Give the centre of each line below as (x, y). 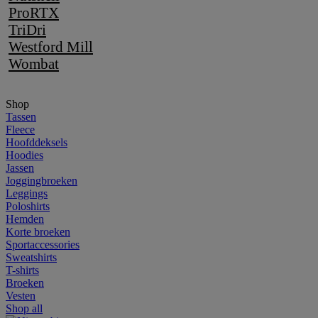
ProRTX (34, 12)
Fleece (20, 130)
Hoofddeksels (37, 142)
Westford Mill (51, 46)
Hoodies (24, 155)
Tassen (21, 117)
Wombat (34, 64)
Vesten (21, 296)
